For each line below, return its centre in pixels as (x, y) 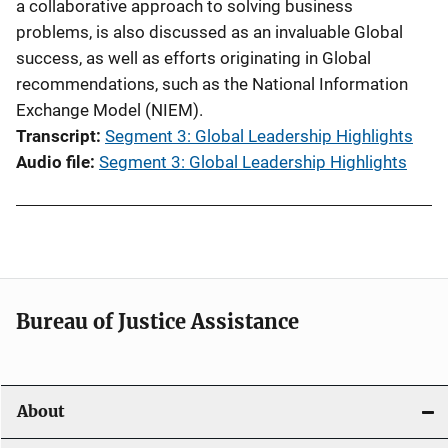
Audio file (53, 162)
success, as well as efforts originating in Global (193, 58)
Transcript (56, 136)
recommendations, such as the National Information (212, 84)
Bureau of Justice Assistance (157, 321)
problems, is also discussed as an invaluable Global (209, 32)
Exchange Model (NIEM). (109, 110)
